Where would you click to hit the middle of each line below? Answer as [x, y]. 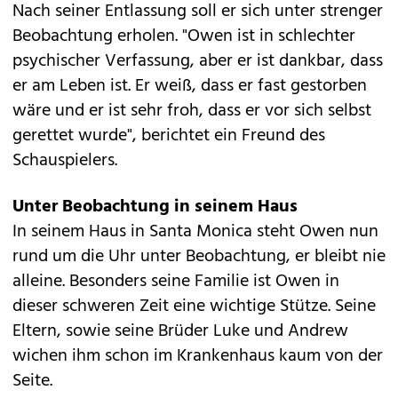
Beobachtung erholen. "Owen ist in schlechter [184, 37]
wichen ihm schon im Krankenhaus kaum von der [198, 357]
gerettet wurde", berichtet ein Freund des [169, 136]
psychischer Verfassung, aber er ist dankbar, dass [198, 62]
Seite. [32, 382]
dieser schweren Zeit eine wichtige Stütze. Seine [194, 307]
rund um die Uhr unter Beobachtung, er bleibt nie [199, 257]
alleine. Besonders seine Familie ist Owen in [176, 282]
